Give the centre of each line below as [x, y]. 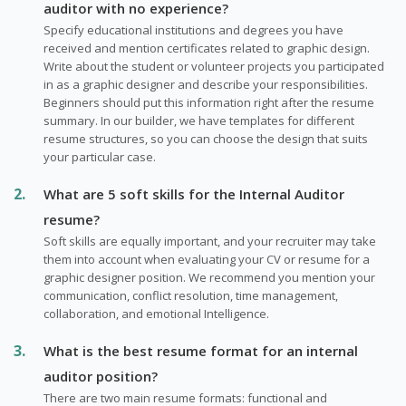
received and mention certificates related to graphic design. [207, 48]
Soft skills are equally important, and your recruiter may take [210, 241]
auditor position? [101, 376]
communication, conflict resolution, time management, [191, 295]
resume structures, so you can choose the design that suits [206, 138]
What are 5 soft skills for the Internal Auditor [194, 193]
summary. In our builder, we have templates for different [199, 120]
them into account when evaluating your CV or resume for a [207, 259]
